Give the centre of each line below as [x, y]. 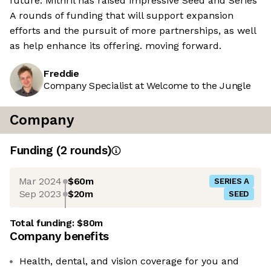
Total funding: [44, 223]
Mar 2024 [40, 181]
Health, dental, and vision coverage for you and [129, 261]
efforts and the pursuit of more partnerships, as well [133, 31]
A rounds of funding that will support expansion [122, 16]
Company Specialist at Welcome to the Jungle [147, 86]
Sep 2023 [40, 194]
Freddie [61, 74]
